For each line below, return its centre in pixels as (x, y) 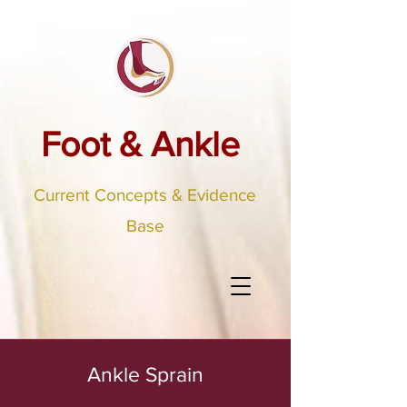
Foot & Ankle (140, 144)
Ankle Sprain (145, 374)
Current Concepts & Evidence (145, 195)
